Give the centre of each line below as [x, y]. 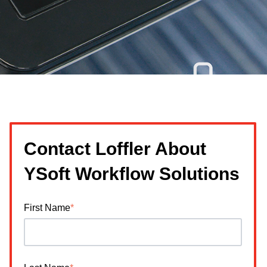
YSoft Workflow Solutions [132, 173]
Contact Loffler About [115, 148]
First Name [47, 207]
